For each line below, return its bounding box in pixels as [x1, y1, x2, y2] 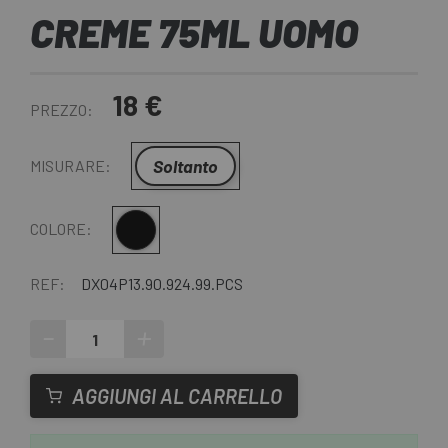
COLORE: [30, 219, 92, 239]
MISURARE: [30, 156, 111, 176]
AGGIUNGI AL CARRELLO [72, 384, 282, 409]
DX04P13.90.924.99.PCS [81, 274, 243, 294]
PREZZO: [30, 100, 93, 120]
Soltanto [153, 155, 218, 178]
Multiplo [105, 218, 165, 241]
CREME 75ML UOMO [30, 8, 358, 57]
